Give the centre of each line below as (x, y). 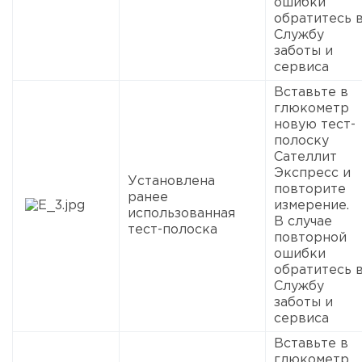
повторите (310, 189)
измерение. (311, 205)
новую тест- (315, 124)
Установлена (171, 181)
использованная (181, 213)
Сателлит (305, 157)
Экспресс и (312, 173)
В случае (303, 221)
